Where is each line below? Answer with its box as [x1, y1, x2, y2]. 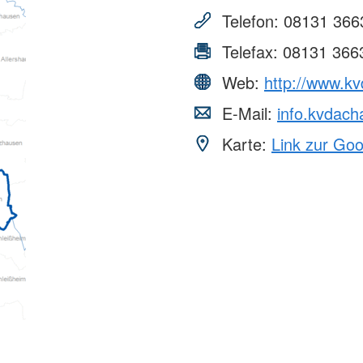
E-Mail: [217, 101, 277, 126]
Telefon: [217, 9, 284, 33]
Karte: [217, 132, 271, 156]
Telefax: [217, 40, 283, 64]
